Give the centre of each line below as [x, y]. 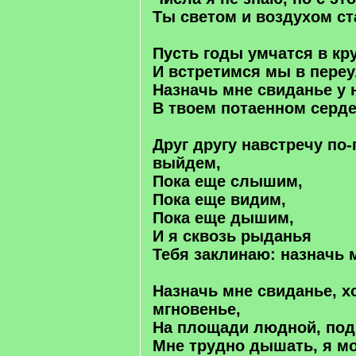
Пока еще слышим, [228, 181]
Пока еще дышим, [223, 218]
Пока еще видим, [219, 199]
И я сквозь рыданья [232, 236]
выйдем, [187, 163]
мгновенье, [197, 309]
